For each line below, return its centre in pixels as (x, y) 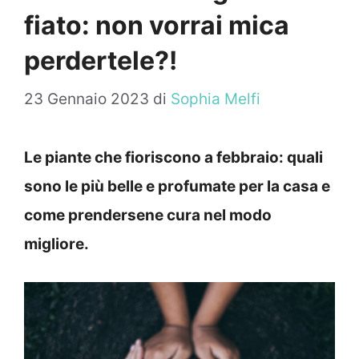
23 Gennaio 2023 (87, 99)
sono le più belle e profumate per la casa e (177, 187)
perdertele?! (101, 60)
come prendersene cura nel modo (148, 216)
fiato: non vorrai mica (157, 25)
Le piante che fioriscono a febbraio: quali (173, 158)
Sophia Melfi (216, 99)
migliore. (56, 244)
